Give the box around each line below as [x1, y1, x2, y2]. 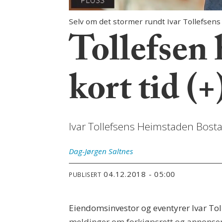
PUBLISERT [69, 170, 102, 178]
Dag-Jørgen [69, 146, 107, 157]
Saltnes [109, 146, 134, 157]
